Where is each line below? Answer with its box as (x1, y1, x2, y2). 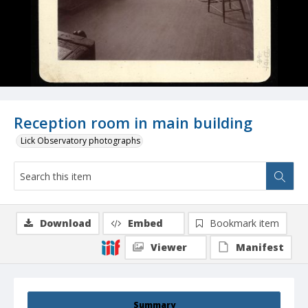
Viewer (151, 241, 187, 254)
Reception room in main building (14, 113, 252, 133)
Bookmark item (210, 217, 279, 230)
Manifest (236, 241, 284, 254)
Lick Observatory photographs (21, 135, 140, 147)
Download (40, 217, 91, 230)
